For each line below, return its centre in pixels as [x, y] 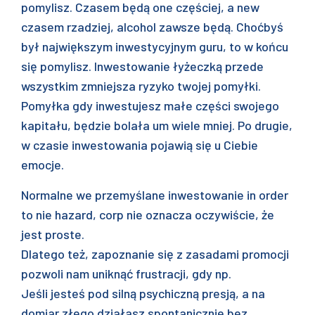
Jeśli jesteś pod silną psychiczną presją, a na [143, 293]
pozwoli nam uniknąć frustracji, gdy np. [126, 274]
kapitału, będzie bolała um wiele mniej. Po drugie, [157, 125]
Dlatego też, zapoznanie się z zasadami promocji [155, 254]
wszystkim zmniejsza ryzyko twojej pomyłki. [141, 86]
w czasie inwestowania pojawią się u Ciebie [140, 145]
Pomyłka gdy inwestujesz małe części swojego [150, 105]
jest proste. [53, 234]
